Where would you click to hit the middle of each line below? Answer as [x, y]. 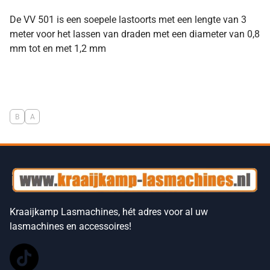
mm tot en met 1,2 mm [58, 49]
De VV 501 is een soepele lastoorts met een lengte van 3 [128, 20]
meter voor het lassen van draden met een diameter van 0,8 [135, 34]
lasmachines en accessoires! [71, 226]
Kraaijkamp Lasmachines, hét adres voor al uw [109, 212]
